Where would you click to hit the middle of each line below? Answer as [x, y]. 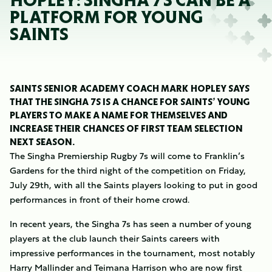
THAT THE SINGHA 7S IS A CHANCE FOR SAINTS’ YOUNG [130, 102]
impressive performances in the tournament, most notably [132, 253]
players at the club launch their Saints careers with [115, 238]
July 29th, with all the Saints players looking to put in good [134, 185]
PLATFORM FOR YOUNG [106, 17]
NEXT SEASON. [44, 142]
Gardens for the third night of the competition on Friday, [128, 170]
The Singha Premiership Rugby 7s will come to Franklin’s [127, 156]
